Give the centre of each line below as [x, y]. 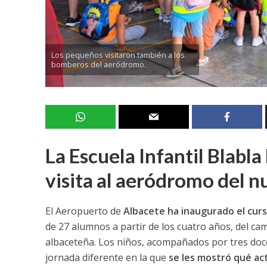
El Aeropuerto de [84, 211]
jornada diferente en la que [107, 257]
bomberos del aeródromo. [98, 64]
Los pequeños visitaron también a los [118, 55]
